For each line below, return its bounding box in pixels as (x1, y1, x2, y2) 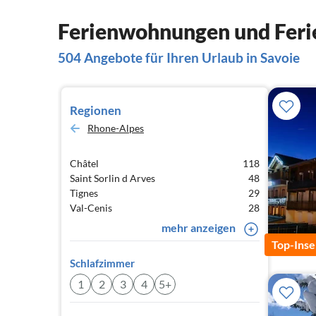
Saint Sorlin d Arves (70, 172, 155, 184)
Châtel (70, 157, 99, 169)
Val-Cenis (70, 202, 112, 214)
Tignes (70, 187, 98, 199)
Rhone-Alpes (87, 122, 144, 134)
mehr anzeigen (161, 221, 236, 234)
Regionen (70, 103, 121, 118)
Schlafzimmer (70, 257, 135, 269)
